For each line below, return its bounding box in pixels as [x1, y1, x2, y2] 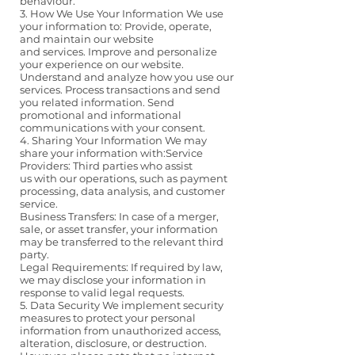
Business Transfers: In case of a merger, [20, 210, 219, 223]
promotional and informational [20, 109, 181, 122]
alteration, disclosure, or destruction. [20, 337, 207, 350]
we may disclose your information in [20, 273, 206, 287]
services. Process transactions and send [20, 83, 220, 97]
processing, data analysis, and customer [20, 185, 225, 198]
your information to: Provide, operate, [20, 20, 212, 33]
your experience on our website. [20, 58, 186, 71]
